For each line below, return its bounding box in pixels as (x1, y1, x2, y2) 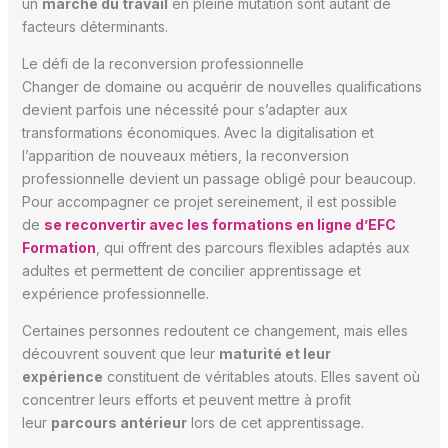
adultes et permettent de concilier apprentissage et (21, 262, 361, 280)
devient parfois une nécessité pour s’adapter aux (21, 101, 348, 119)
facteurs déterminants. (21, 18, 168, 36)
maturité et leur (218, 345, 331, 363)
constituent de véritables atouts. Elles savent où (102, 368, 420, 386)
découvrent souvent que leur (21, 345, 219, 363)
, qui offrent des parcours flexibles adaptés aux (95, 239, 410, 257)
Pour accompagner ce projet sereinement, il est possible (21, 193, 397, 211)
